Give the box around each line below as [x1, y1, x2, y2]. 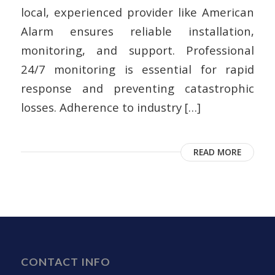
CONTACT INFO [20, 255, 110, 269]
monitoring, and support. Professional [20, 42, 255, 58]
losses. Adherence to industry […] [20, 99, 201, 115]
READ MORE [193, 146, 242, 158]
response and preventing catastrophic [20, 80, 255, 96]
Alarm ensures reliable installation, [20, 23, 255, 39]
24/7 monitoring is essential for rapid [20, 61, 255, 77]
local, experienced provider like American [20, 4, 255, 20]
